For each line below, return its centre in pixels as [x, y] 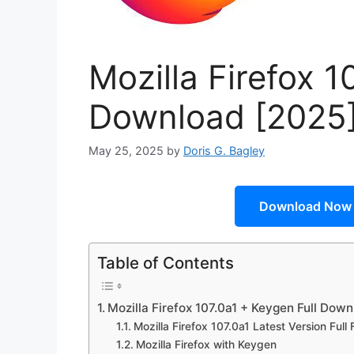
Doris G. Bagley [224, 151]
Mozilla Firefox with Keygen [206, 345]
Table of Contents [166, 263]
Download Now [305, 207]
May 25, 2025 [126, 151]
